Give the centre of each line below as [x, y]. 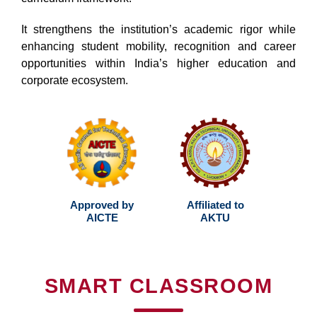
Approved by [102, 204]
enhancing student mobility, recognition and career [158, 46]
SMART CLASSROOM [158, 286]
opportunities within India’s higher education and [158, 63]
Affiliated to [215, 204]
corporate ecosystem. [75, 80]
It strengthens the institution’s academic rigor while [158, 29]
